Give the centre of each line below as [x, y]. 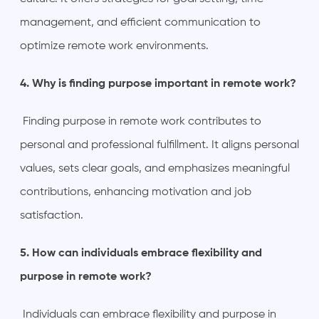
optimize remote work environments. [114, 46]
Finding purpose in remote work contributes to [141, 121]
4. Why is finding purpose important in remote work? [158, 84]
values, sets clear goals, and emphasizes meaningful [155, 168]
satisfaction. [52, 215]
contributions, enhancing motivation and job [136, 192]
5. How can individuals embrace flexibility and [141, 253]
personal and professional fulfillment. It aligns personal [159, 145]
